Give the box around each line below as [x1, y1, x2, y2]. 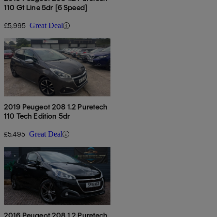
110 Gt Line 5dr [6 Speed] [4, 3, 87, 13]
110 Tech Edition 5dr [4, 111, 71, 121]
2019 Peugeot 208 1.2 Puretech [4, 102, 108, 112]
